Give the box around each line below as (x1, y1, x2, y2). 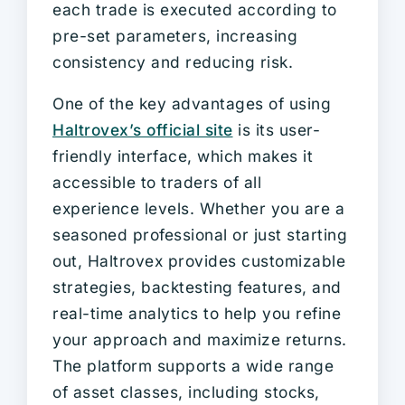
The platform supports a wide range (52, 355, 334, 375)
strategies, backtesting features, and (52, 277, 342, 297)
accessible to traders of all (52, 172, 261, 192)
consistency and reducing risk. (52, 52, 293, 71)
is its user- (232, 119, 320, 139)
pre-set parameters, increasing (52, 25, 297, 45)
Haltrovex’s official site (52, 119, 233, 139)
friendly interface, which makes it (52, 146, 313, 165)
